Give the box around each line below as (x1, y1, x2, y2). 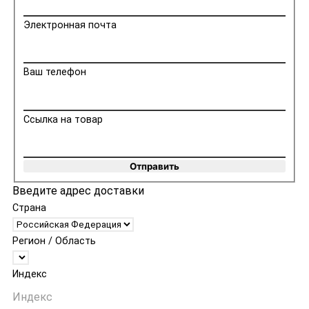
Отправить (130, 161, 179, 172)
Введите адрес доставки (12, 184, 144, 198)
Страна (12, 202, 46, 215)
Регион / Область (12, 235, 96, 248)
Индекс (12, 268, 47, 281)
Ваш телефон (23, 66, 87, 79)
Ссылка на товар (23, 113, 103, 126)
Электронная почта (23, 19, 117, 32)
